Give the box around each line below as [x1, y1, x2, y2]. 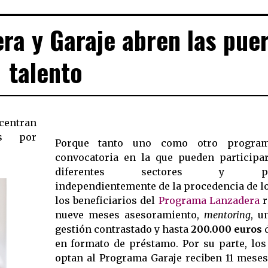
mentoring [203, 208, 251, 221]
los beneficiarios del [54, 194, 159, 206]
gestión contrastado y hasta [54, 223, 191, 235]
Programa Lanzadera [158, 194, 260, 206]
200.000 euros [190, 223, 262, 235]
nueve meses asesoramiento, [54, 208, 204, 221]
